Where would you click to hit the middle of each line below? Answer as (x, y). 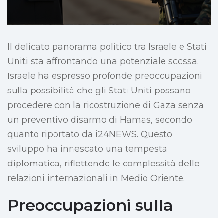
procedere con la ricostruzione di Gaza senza (106, 105)
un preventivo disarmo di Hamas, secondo (100, 120)
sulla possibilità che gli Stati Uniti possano (99, 91)
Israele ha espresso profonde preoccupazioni (105, 76)
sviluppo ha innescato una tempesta (87, 149)
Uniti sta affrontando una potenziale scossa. (103, 62)
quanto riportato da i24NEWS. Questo (90, 135)
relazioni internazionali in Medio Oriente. (96, 178)
